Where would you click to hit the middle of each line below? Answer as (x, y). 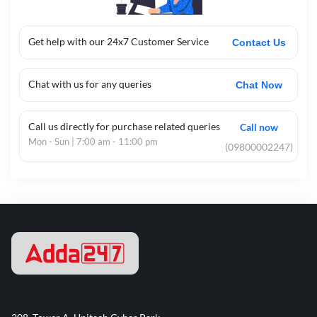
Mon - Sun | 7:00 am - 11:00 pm (93, 142)
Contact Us (259, 42)
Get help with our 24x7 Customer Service (119, 41)
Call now (259, 127)
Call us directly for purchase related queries (124, 126)
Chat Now (259, 85)
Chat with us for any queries (90, 84)
